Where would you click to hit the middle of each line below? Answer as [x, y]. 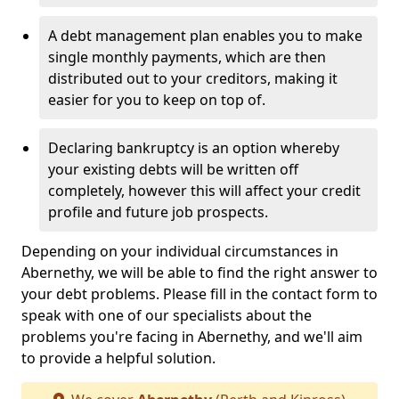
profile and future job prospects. [158, 212]
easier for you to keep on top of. [157, 100]
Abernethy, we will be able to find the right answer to [199, 273]
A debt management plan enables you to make [205, 36]
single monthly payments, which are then [187, 57]
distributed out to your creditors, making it [193, 78]
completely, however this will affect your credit [204, 191]
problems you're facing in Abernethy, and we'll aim [192, 337]
